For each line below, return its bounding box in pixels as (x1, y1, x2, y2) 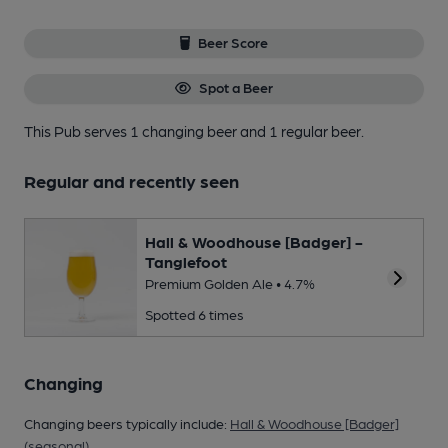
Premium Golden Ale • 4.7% (145, 275, 315, 292)
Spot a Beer (198, 79, 273, 96)
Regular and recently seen (24, 169, 239, 191)
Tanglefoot (145, 252, 227, 272)
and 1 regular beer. (240, 121, 364, 140)
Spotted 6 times (145, 306, 244, 323)
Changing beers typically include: (24, 415, 230, 432)
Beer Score (198, 34, 269, 50)
